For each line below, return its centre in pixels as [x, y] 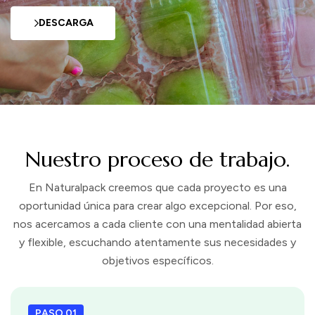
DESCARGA [66, 23]
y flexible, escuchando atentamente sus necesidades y [157, 242]
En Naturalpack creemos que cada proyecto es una [157, 187]
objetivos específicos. [157, 261]
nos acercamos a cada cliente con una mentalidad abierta [157, 224]
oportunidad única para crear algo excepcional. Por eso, [157, 206]
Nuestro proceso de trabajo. [157, 159]
